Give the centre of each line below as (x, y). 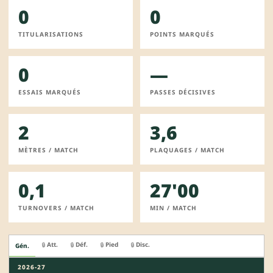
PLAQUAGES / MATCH (187, 150)
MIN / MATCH (173, 207)
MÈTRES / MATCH (48, 150)
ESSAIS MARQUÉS (50, 92)
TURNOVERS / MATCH (56, 207)
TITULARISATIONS (51, 34)
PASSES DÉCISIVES (183, 92)
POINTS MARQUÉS (182, 34)
